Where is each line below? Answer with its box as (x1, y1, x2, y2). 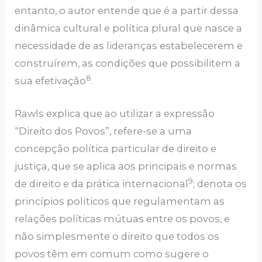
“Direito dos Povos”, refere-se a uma (15, 125, 192, 137)
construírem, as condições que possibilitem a (15, 57, 241, 70)
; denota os (193, 178, 247, 190)
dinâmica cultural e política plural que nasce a (15, 22, 243, 35)
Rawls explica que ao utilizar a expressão (15, 108, 215, 120)
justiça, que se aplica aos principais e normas (15, 160, 237, 173)
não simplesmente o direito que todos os (15, 230, 220, 243)
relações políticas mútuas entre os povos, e (15, 213, 230, 225)
